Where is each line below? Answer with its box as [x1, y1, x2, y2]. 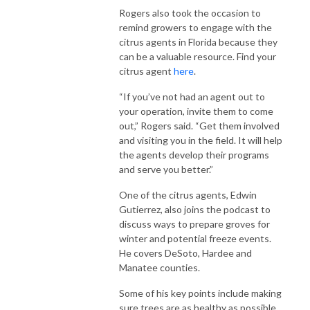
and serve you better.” [119, 163, 213, 175]
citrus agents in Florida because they [119, 35, 277, 48]
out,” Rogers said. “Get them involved [119, 119, 280, 131]
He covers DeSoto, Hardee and [119, 246, 252, 259]
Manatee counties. [119, 261, 200, 273]
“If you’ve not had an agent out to [119, 90, 265, 102]
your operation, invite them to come [119, 104, 273, 117]
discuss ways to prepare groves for [119, 217, 270, 230]
